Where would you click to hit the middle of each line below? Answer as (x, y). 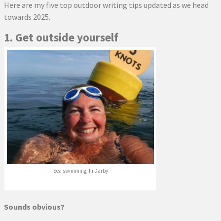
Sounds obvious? (34, 207)
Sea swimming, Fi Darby (80, 171)
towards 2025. (27, 17)
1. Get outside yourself (61, 37)
